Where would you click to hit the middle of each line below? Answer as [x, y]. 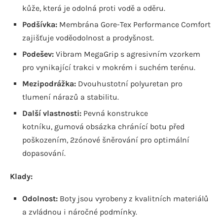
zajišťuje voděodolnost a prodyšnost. [88, 37]
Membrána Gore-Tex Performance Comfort [134, 24]
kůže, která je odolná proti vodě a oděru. [94, 8]
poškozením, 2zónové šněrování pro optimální [106, 140]
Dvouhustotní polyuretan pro [129, 83]
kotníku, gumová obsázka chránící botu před [103, 126]
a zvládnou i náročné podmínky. [80, 212]
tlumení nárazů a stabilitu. [71, 97]
